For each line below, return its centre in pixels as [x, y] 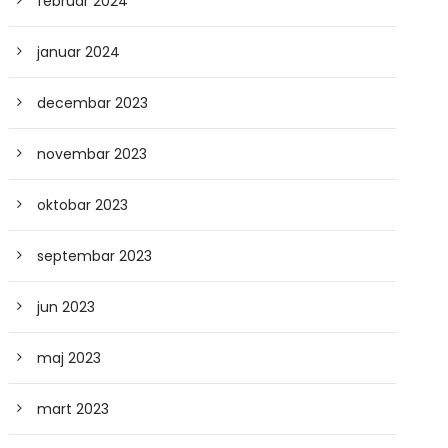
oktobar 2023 [83, 205]
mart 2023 [73, 409]
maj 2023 [69, 358]
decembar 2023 [93, 103]
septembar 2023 [95, 256]
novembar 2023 [92, 154]
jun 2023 [66, 307]
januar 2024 [79, 52]
